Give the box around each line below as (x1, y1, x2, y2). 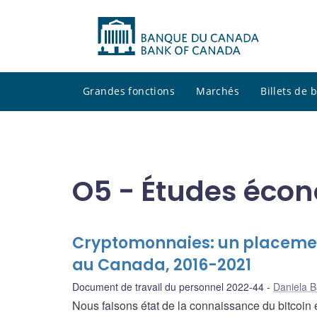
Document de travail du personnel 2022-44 (72, 279, 264, 294)
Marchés (196, 84, 240, 98)
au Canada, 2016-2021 (72, 254, 251, 277)
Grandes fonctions (83, 84, 175, 98)
